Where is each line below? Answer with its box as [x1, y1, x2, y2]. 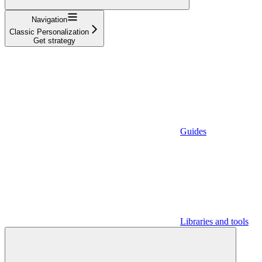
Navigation [31, 15, 67, 24]
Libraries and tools [180, 216, 249, 226]
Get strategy [33, 36, 75, 45]
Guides [180, 126, 206, 136]
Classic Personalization [9, 27, 89, 36]
